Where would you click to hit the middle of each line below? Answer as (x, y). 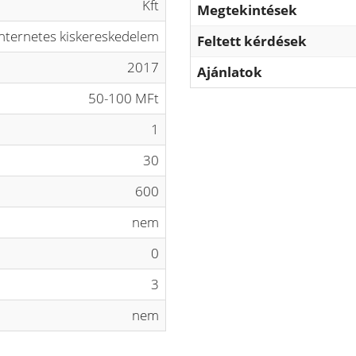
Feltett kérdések (252, 41)
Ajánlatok (230, 72)
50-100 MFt (124, 98)
